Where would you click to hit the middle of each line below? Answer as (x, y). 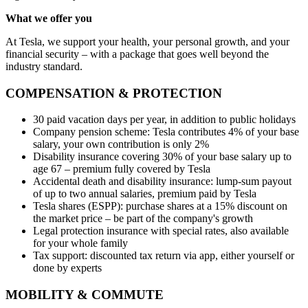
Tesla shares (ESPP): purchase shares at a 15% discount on (160, 206)
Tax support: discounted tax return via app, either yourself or (164, 256)
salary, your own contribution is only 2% (121, 144)
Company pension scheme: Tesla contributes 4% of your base (166, 132)
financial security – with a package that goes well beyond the (137, 54)
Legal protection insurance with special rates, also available (161, 231)
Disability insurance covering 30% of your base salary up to (162, 157)
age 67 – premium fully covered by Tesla (122, 169)
